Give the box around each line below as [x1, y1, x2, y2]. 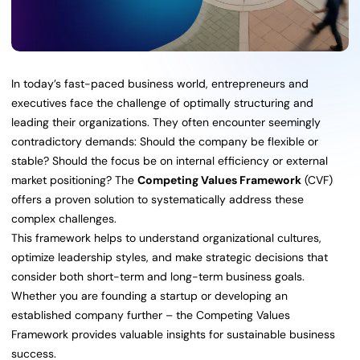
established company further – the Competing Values [11, 308, 290, 323]
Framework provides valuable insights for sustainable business [11, 327, 335, 342]
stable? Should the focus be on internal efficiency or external [11, 153, 328, 169]
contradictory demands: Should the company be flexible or [11, 134, 318, 149]
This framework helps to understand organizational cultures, [11, 231, 321, 246]
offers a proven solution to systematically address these [11, 192, 304, 207]
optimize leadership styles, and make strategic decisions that [11, 250, 328, 265]
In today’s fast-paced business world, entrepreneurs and [11, 76, 309, 92]
